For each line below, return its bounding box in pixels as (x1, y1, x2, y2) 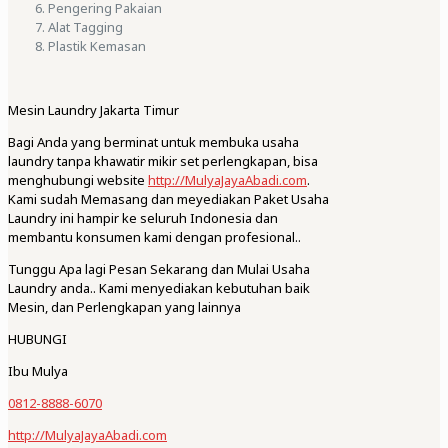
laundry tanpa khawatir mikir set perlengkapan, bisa (8, 152, 318, 171)
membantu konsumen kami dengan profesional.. (8, 228, 301, 247)
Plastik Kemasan (48, 37, 146, 56)
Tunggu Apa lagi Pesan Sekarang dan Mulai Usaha (8, 260, 310, 279)
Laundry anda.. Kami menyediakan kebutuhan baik (8, 279, 310, 298)
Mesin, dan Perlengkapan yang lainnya (8, 298, 241, 317)
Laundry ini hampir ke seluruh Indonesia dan (8, 209, 278, 228)
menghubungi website (8, 171, 148, 190)
